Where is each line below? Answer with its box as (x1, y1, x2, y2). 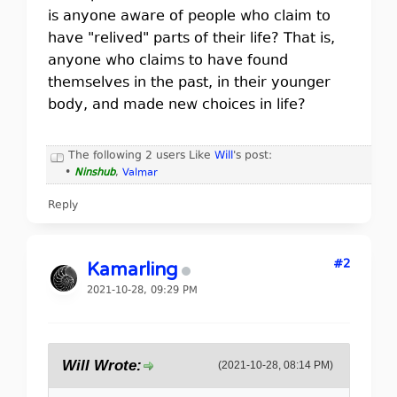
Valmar (121, 166, 158, 181)
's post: (232, 148, 272, 164)
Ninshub (74, 166, 115, 181)
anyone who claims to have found (47, 51, 288, 72)
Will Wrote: (61, 357, 142, 374)
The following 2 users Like (67, 148, 214, 164)
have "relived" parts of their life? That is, (47, 28, 335, 50)
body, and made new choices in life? (47, 95, 306, 116)
